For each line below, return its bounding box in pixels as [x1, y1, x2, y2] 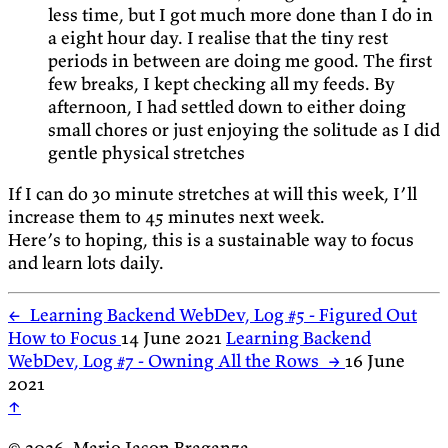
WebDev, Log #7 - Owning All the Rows [8, 348, 328, 372]
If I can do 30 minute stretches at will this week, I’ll [8, 181, 417, 205]
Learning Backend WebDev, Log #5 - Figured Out [21, 302, 417, 326]
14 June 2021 [121, 325, 222, 349]
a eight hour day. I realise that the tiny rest [48, 25, 388, 49]
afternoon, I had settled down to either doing [48, 94, 406, 118]
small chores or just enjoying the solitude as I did [48, 117, 440, 141]
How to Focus [8, 325, 121, 349]
